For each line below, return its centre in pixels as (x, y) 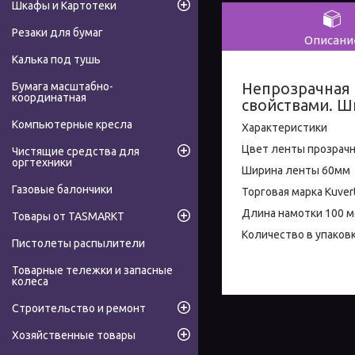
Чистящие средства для (76, 152)
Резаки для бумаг (57, 33)
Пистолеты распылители (78, 244)
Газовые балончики (62, 190)
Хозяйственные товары (74, 336)
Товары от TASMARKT (68, 217)
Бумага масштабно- (63, 87)
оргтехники (42, 163)
